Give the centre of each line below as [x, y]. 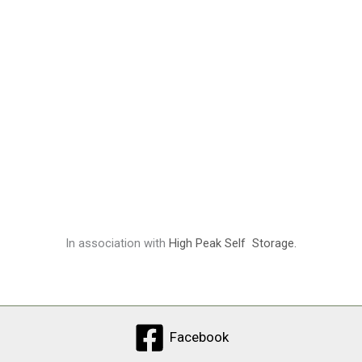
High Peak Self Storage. [232, 243]
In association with [117, 243]
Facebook [199, 337]
